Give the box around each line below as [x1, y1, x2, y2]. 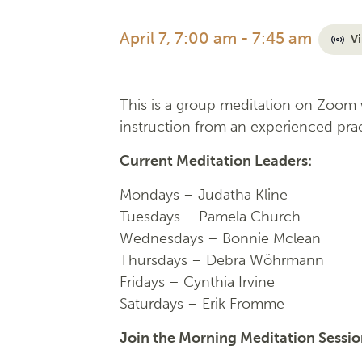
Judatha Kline [198, 186, 288, 204]
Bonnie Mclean [222, 229, 321, 247]
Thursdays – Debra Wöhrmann [120, 251, 324, 269]
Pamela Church [199, 208, 301, 225]
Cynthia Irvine [183, 273, 275, 291]
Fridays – [120, 273, 183, 291]
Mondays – [120, 186, 198, 204]
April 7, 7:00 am [120, 28, 237, 48]
